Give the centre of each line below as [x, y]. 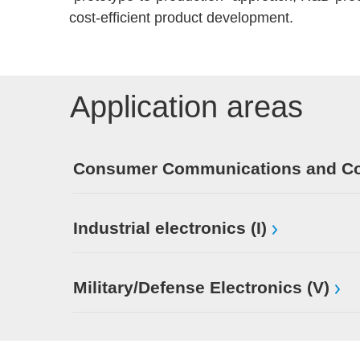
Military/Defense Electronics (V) [201, 288]
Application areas [186, 107]
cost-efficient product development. [181, 18]
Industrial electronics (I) [170, 228]
